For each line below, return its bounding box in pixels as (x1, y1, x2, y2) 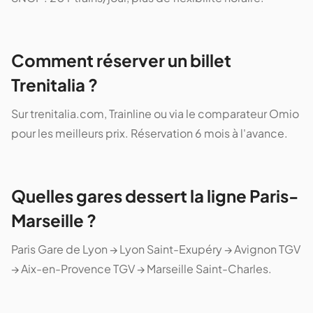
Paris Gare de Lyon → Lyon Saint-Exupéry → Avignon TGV (11, 242, 300, 257)
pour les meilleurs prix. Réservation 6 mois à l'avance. (11, 126, 288, 141)
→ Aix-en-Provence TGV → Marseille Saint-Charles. (11, 261, 272, 277)
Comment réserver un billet (11, 50, 231, 71)
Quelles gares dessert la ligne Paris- (11, 185, 298, 207)
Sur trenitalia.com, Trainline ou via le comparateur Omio (11, 106, 299, 122)
